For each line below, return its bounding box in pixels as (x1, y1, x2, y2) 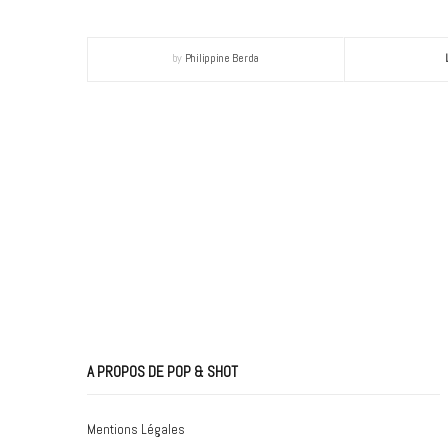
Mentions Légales (87, 420, 185, 438)
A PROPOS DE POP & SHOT (87, 361, 238, 381)
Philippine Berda (184, 50, 259, 67)
